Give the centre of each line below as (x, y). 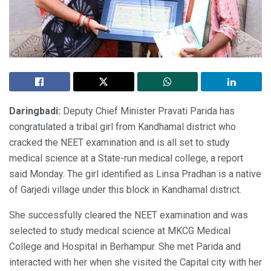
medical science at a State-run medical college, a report (126, 158)
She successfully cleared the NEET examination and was (129, 215)
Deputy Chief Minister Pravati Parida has (148, 111)
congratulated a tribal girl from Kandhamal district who (122, 126)
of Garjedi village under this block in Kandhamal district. (125, 189)
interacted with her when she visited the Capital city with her (135, 262)
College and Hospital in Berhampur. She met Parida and (125, 246)
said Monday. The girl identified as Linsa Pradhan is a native (135, 174)
